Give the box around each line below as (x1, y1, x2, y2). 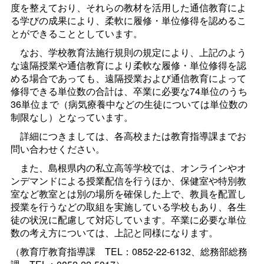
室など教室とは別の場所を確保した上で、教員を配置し (10, 187, 246, 201)
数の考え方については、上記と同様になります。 (10, 226, 218, 240)
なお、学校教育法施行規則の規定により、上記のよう (10, 45, 246, 60)
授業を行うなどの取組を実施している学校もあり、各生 (10, 200, 246, 214)
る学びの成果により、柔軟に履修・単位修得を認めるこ (10, 14, 246, 28)
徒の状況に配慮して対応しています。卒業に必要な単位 (10, 213, 246, 227)
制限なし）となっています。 (10, 110, 133, 124)
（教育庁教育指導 (10, 245, 86, 259)
